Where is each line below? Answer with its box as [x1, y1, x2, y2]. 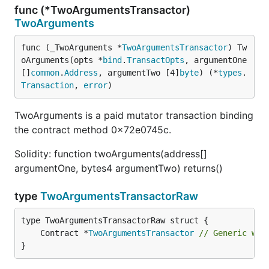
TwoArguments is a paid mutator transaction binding [14, 109, 253, 121]
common [31, 68, 59, 77]
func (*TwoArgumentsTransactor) [14, 4, 190, 16]
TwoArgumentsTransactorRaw [40, 190, 198, 202]
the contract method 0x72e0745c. [14, 124, 171, 136]
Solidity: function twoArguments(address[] [14, 148, 207, 160]
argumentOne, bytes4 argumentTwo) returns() [14, 162, 223, 174]
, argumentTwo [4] [98, 68, 180, 77]
